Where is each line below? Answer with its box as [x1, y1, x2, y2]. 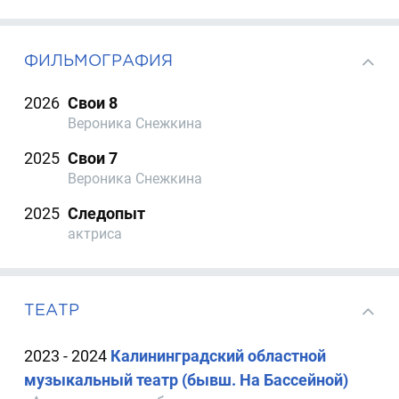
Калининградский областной [110, 346, 327, 365]
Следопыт [68, 204, 146, 224]
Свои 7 [68, 149, 118, 168]
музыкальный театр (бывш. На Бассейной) [24, 370, 349, 389]
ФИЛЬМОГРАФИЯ [24, 51, 174, 69]
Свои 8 [68, 94, 118, 112]
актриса [68, 225, 123, 243]
